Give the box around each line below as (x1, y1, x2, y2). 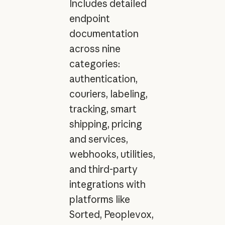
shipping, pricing (69, 118, 142, 130)
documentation (69, 27, 139, 40)
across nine (69, 42, 121, 55)
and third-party (69, 163, 138, 175)
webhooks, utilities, (69, 148, 155, 160)
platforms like (69, 193, 130, 205)
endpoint (69, 12, 110, 25)
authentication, (69, 72, 138, 85)
